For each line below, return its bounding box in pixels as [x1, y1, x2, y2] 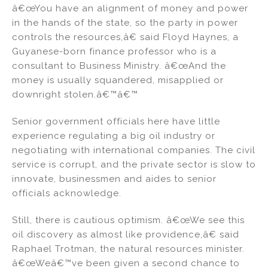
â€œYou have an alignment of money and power [12, 3, 248, 14]
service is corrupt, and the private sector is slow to [12, 159, 256, 170]
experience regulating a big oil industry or [12, 130, 215, 141]
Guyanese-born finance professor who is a [12, 46, 217, 57]
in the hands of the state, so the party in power [12, 17, 238, 29]
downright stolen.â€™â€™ [12, 89, 138, 100]
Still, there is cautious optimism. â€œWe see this [12, 214, 245, 226]
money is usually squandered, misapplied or [12, 75, 224, 86]
